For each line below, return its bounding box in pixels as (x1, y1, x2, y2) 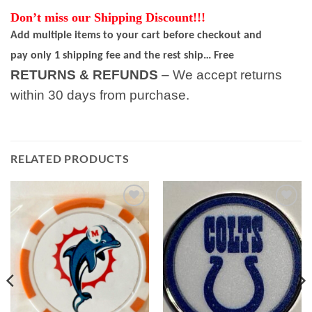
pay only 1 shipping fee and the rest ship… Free (10, 49, 234, 61)
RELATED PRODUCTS (10, 151, 130, 165)
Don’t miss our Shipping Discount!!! (10, 10, 212, 24)
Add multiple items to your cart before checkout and (10, 29, 265, 41)
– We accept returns (162, 67, 282, 82)
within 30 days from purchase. (10, 87, 189, 102)
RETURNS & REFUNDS (10, 67, 162, 82)
